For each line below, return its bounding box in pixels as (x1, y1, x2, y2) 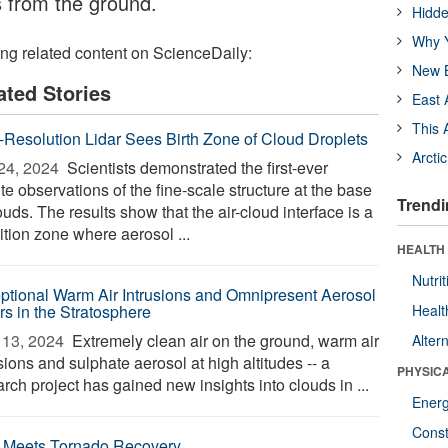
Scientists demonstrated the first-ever (63, 156, 329, 179)
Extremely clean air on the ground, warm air (68, 329, 380, 352)
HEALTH (397, 240, 446, 258)
